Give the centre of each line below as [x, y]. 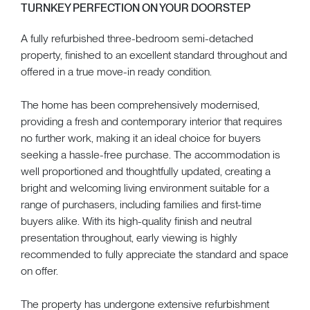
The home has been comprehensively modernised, [140, 104]
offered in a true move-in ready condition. [116, 71]
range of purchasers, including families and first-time [141, 204]
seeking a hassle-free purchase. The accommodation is [151, 154]
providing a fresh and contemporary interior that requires [152, 121]
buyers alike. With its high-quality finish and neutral [136, 221]
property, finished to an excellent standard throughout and [154, 55]
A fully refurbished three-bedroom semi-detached [137, 38]
